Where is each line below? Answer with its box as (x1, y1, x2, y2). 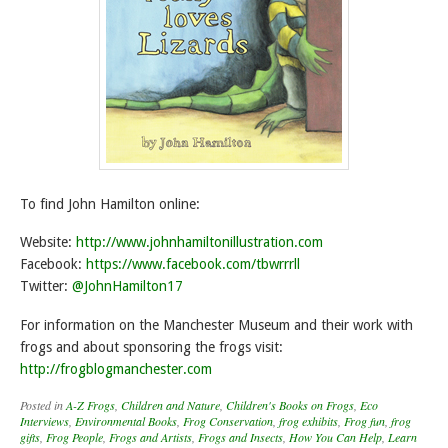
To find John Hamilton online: (20, 195, 200, 212)
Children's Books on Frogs (226, 397, 354, 414)
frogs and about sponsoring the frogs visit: (20, 339, 283, 356)
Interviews (20, 413, 69, 430)
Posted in (20, 397, 66, 414)
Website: (20, 234, 76, 251)
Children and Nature (121, 397, 220, 414)
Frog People (46, 429, 103, 446)
